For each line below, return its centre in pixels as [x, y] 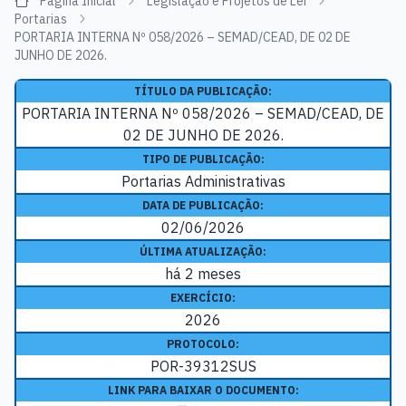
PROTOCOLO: [203, 344]
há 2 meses [203, 274]
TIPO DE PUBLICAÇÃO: [203, 159]
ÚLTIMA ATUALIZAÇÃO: [203, 252]
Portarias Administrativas [203, 182]
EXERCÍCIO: [203, 298]
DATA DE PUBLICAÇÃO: [203, 206]
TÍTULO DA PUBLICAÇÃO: [203, 92]
